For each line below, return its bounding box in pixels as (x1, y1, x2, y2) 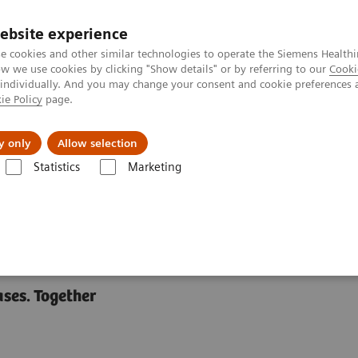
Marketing (127, 160, 181, 174)
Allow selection (58, 137, 137, 149)
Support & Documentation (178, 123, 334, 139)
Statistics (33, 160, 80, 174)
